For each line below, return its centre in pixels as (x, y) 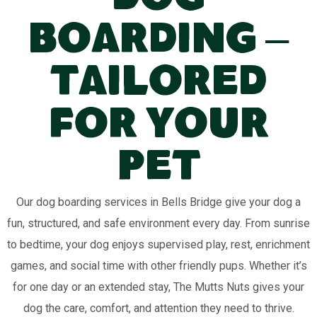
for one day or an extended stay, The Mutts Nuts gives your (158, 287)
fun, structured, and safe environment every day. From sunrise (158, 223)
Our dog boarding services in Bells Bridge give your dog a (158, 202)
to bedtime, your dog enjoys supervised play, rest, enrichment (158, 244)
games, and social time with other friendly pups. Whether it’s (158, 266)
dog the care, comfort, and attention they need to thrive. (158, 308)
